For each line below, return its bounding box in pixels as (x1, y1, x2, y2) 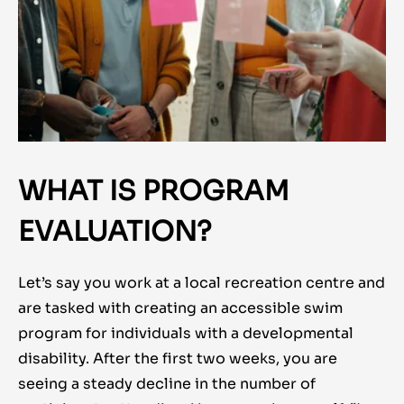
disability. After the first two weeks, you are (18, 349, 337, 369)
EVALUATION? (18, 215, 212, 250)
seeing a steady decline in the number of (18, 374, 316, 394)
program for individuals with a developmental (18, 324, 353, 344)
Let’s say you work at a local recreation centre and (18, 273, 385, 293)
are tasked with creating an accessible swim (18, 298, 343, 318)
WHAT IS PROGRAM (18, 174, 289, 209)
